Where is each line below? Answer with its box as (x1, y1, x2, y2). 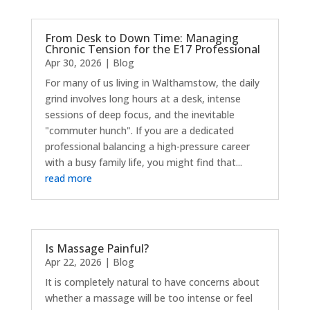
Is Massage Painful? (44, 240, 149, 256)
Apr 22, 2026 (44, 255, 102, 268)
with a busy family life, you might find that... (44, 156, 242, 170)
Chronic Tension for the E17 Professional (44, 42, 260, 57)
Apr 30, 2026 (44, 56, 102, 70)
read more (44, 172, 92, 185)
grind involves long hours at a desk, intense (44, 92, 241, 106)
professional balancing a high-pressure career (44, 140, 250, 154)
